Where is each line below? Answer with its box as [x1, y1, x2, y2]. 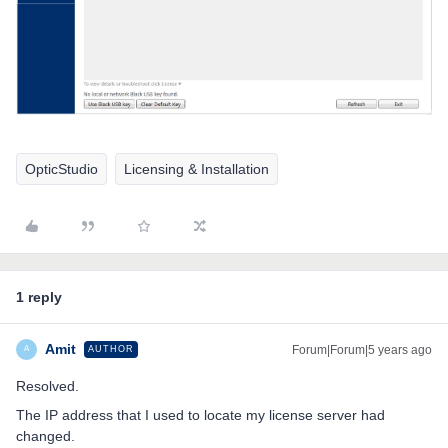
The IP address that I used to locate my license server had [16, 406, 385, 423]
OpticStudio [25, 160, 98, 177]
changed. [16, 427, 75, 444]
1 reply [16, 288, 62, 305]
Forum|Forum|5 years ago [292, 342, 432, 357]
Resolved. [16, 377, 79, 394]
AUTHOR [88, 343, 134, 354]
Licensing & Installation [124, 160, 269, 177]
